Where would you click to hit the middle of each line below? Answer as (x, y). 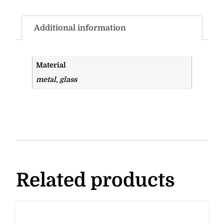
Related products (95, 180)
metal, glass (57, 79)
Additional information (80, 28)
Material (51, 65)
